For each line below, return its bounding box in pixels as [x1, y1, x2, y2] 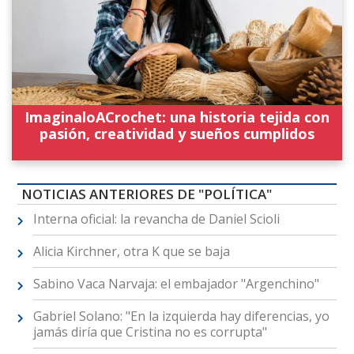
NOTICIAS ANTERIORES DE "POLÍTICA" [21, 185, 272, 204]
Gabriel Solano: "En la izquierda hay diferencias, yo [32, 307, 330, 326]
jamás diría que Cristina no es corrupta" [32, 323, 267, 341]
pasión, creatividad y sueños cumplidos [40, 123, 314, 143]
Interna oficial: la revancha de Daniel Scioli [32, 210, 280, 228]
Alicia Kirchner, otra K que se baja [32, 243, 230, 261]
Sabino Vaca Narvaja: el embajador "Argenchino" [32, 275, 319, 293]
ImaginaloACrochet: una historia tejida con [24, 107, 330, 126]
